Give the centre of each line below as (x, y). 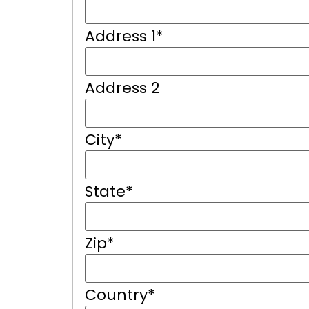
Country (116, 295)
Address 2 (122, 88)
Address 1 (120, 36)
